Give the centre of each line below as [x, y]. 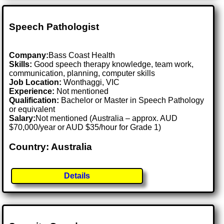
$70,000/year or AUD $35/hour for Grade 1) [85, 127]
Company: [29, 55]
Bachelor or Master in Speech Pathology [132, 100]
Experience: [32, 91]
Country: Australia [51, 146]
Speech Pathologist [54, 27]
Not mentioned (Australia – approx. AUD [107, 118]
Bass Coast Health [82, 55]
